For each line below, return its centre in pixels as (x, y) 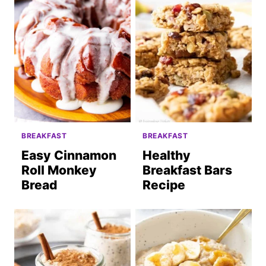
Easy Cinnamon (69, 155)
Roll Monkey (59, 170)
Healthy (167, 155)
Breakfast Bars (187, 170)
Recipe (164, 185)
